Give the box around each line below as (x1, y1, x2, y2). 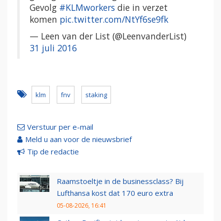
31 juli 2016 (30, 42, 77, 54)
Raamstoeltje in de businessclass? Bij (57, 176, 184, 186)
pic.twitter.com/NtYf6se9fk (60, 13, 168, 26)
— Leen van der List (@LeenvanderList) (30, 30, 186, 42)
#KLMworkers (59, 1, 115, 14)
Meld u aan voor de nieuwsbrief (25, 134, 132, 145)
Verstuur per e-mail (27, 122, 93, 132)
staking (85, 90, 107, 100)
